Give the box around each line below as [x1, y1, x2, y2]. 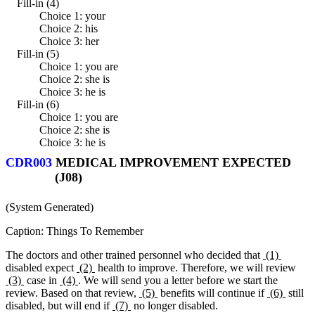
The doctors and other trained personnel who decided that [6, 249, 263, 262]
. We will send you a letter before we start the [78, 274, 278, 287]
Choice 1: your [39, 10, 105, 22]
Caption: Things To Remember [6, 225, 143, 238]
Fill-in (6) [17, 98, 59, 111]
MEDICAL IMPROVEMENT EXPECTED [52, 155, 291, 169]
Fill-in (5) [17, 48, 59, 60]
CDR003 [6, 155, 52, 169]
